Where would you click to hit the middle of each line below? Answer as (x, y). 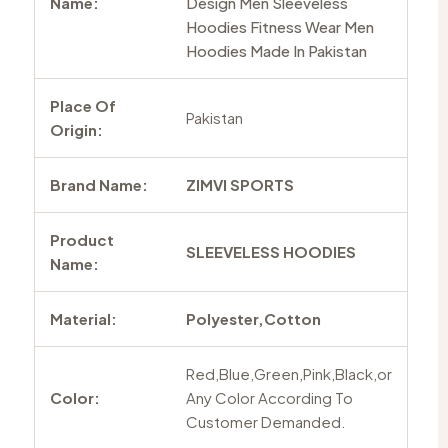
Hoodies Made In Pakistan (276, 50)
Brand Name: (98, 184)
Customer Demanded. (265, 421)
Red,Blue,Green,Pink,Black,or (288, 373)
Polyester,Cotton (253, 318)
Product (81, 239)
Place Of (82, 105)
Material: (83, 318)
